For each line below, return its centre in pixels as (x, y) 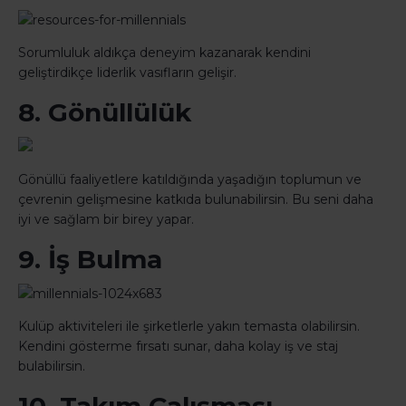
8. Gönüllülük (105, 113)
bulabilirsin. (52, 367)
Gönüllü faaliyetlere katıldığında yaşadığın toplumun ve (190, 180)
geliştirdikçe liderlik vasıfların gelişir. (127, 73)
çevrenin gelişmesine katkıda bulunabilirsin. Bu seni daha (196, 200)
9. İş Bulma (90, 260)
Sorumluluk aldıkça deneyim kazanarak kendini (164, 53)
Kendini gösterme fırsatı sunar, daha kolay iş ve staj (178, 347)
